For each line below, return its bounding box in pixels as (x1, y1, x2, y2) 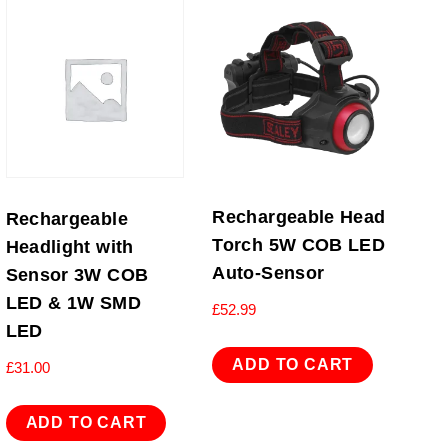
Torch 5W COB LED (212, 234, 386, 255)
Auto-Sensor (212, 262, 325, 283)
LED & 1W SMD (5, 292, 141, 313)
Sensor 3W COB (5, 264, 149, 285)
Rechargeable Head (212, 206, 386, 227)
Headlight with (5, 236, 134, 257)
